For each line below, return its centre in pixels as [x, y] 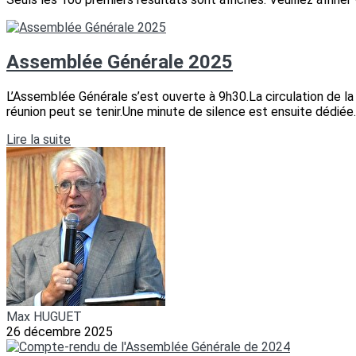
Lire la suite [39, 139]
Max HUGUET [44, 316]
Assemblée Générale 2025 [120, 62]
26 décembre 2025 [60, 331]
